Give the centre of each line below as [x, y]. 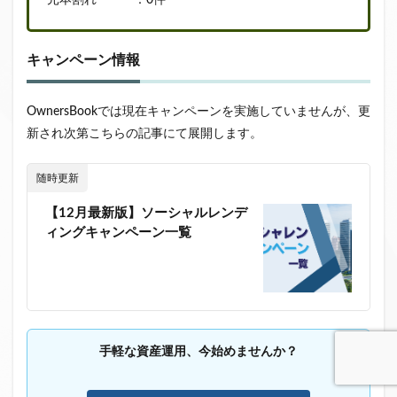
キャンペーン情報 [83, 60]
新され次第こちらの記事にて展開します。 [144, 133]
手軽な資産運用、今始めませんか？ [198, 351]
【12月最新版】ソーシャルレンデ [146, 213]
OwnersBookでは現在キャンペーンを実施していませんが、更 [198, 111]
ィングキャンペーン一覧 [118, 232]
